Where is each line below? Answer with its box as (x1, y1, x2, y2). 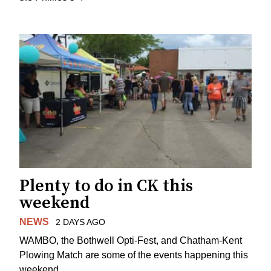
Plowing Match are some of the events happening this (19, 249, 248, 260)
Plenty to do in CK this (19, 175, 193, 197)
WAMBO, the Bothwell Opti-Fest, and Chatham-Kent (19, 235, 242, 246)
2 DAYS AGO (55, 217, 105, 227)
